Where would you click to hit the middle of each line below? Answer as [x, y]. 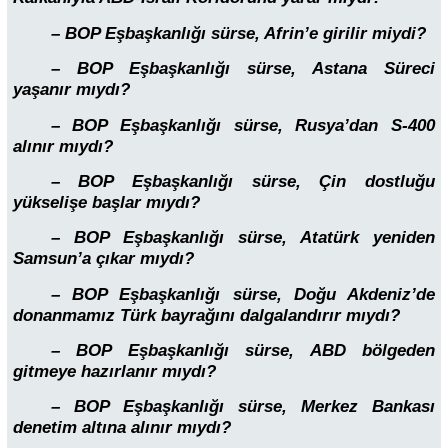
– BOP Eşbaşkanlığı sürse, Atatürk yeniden [242, 238]
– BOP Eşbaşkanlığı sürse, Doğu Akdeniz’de [242, 294]
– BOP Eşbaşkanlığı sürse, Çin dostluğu [242, 181]
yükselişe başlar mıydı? [106, 202]
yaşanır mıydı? [71, 90]
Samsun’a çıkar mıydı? [103, 259]
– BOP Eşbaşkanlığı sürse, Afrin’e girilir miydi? [238, 33]
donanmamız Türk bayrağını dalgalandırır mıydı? [206, 315]
